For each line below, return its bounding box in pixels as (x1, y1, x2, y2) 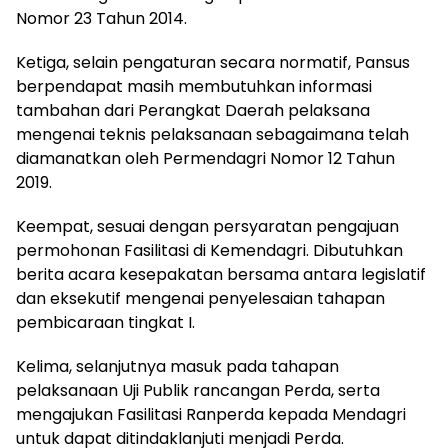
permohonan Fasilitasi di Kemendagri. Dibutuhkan (16, 239, 403, 263)
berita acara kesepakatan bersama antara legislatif (16, 263, 426, 287)
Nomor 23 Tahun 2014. (16, 7, 187, 31)
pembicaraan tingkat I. (16, 311, 195, 335)
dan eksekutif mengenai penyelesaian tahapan (16, 287, 385, 311)
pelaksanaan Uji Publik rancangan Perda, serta (16, 379, 380, 403)
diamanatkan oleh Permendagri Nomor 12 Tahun (16, 147, 395, 171)
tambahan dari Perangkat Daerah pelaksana (16, 99, 370, 123)
